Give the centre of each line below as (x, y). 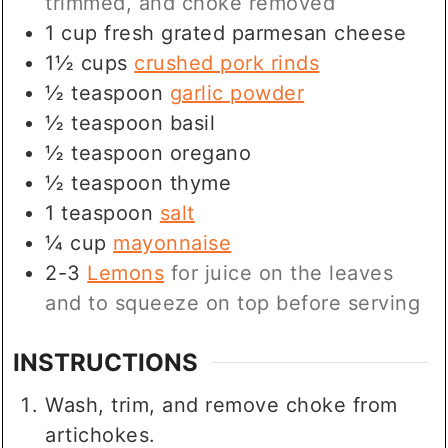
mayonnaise (172, 243)
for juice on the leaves (282, 273)
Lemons (126, 273)
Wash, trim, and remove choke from (221, 405)
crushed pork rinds (227, 63)
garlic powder (237, 93)
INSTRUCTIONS (106, 363)
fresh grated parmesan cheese (255, 33)
